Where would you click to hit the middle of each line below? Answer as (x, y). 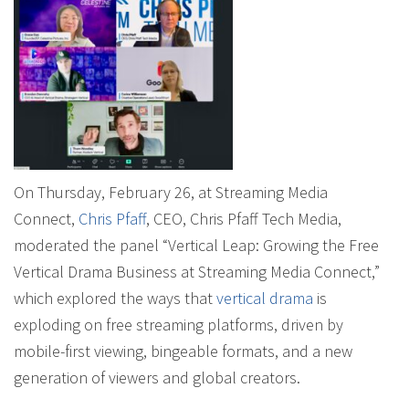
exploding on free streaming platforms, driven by (178, 325)
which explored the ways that (115, 298)
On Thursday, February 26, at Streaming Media (171, 192)
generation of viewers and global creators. (157, 378)
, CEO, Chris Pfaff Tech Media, (244, 219)
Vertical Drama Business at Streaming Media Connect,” (197, 272)
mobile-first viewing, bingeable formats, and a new (183, 351)
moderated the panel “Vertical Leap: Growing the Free (196, 245)
